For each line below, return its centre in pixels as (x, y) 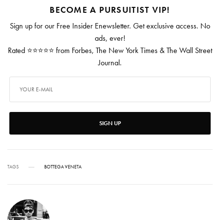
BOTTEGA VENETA (63, 167)
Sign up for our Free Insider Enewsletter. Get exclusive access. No (110, 26)
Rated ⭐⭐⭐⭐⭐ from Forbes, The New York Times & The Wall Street (110, 51)
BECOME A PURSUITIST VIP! (110, 10)
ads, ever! (110, 38)
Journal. (110, 63)
